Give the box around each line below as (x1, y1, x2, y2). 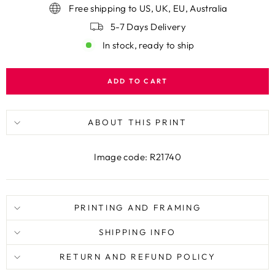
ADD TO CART (107, 77, 168, 85)
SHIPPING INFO (98, 227, 177, 238)
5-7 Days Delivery (110, 20, 187, 33)
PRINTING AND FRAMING (74, 202, 201, 213)
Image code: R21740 (94, 151, 181, 163)
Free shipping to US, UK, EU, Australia (69, 2, 228, 14)
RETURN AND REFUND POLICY (59, 251, 216, 262)
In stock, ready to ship (102, 39, 195, 51)
